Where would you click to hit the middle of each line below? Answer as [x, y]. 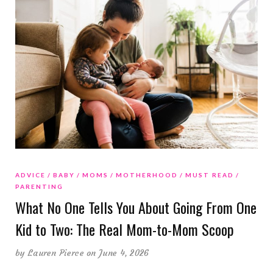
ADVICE [30, 175]
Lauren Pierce [56, 253]
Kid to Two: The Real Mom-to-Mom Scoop [125, 229]
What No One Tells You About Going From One [136, 207]
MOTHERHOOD [147, 175]
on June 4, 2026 [118, 253]
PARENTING [39, 186]
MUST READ [210, 175]
